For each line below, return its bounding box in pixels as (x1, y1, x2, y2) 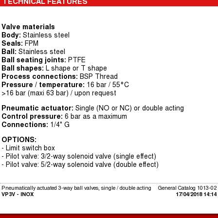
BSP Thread (80, 73, 118, 80)
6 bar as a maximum (65, 112, 127, 120)
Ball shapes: (1, 64, 46, 72)
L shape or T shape (46, 64, 107, 72)
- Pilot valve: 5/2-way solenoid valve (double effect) (1, 161, 159, 168)
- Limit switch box (1, 144, 55, 152)
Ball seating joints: (1, 56, 66, 64)
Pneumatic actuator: (1, 104, 75, 112)
